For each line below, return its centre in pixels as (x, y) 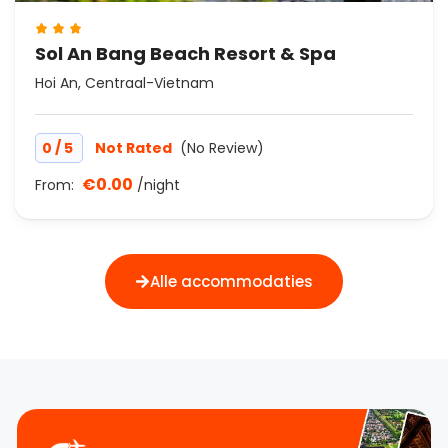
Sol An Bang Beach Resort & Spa (185, 54)
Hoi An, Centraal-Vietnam (124, 83)
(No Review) (222, 148)
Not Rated (135, 148)
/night (158, 185)
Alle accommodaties (231, 282)
